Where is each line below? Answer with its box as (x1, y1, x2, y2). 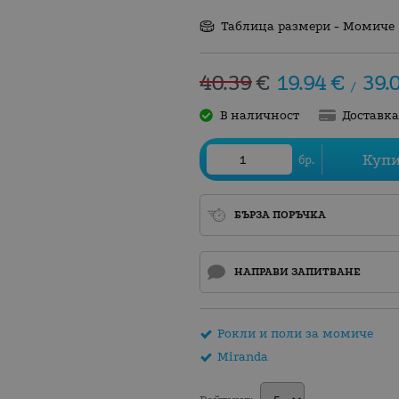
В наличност (219, 107, 299, 123)
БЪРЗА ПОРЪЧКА (233, 208, 326, 222)
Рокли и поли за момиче (217, 325, 373, 341)
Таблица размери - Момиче (221, 19, 395, 35)
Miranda (217, 348, 268, 364)
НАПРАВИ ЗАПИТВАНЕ (233, 265, 361, 279)
